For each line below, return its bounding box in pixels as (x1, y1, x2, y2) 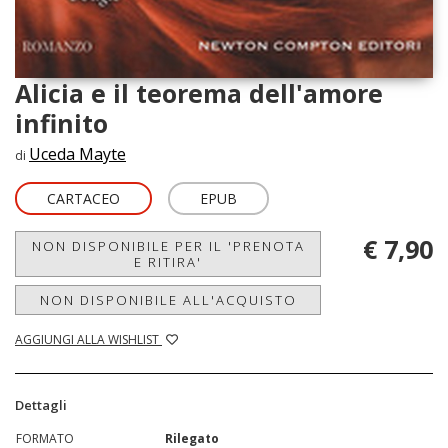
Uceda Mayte (29, 142, 126, 165)
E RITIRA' (134, 252, 202, 271)
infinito (15, 105, 108, 140)
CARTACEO (47, 188, 120, 208)
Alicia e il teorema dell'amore (15, 75, 383, 110)
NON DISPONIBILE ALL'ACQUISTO (39, 290, 297, 309)
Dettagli (15, 395, 67, 414)
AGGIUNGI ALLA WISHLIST (15, 330, 162, 348)
